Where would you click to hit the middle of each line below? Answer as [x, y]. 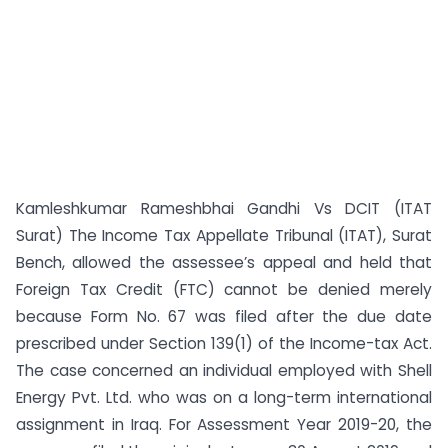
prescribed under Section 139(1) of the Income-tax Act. [224, 343]
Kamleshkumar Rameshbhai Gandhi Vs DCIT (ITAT [224, 208]
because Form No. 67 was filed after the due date [224, 316]
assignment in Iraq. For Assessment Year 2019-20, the [224, 424]
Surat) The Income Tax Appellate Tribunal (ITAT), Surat [224, 235]
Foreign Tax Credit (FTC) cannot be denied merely [224, 289]
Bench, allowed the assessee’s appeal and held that [224, 262]
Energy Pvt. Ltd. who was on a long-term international [224, 397]
